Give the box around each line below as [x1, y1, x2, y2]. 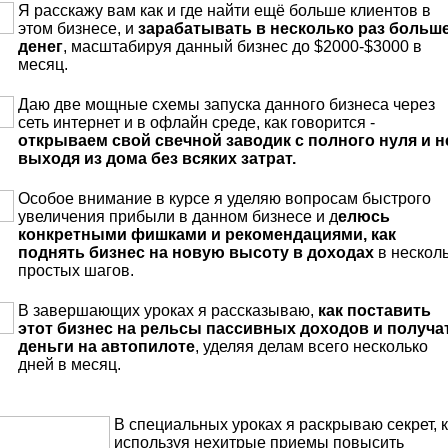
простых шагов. [17, 262, 134, 280]
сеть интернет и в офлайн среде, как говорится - [17, 114, 375, 132]
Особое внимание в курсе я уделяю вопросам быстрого [17, 190, 431, 208]
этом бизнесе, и [17, 20, 138, 38]
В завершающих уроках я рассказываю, [17, 302, 318, 320]
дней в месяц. [17, 356, 121, 374]
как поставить [317, 302, 431, 320]
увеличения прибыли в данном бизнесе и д [17, 208, 338, 226]
